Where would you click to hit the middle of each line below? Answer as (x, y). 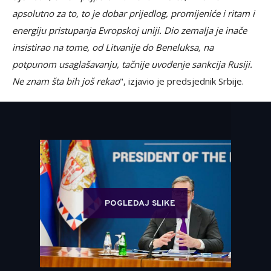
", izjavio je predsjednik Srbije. (182, 81)
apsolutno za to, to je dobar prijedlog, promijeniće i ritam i (133, 14)
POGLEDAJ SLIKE (140, 204)
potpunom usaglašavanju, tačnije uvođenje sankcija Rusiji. (132, 64)
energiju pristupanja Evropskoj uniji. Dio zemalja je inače (129, 31)
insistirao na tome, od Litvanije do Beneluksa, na (113, 47)
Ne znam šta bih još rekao (66, 81)
